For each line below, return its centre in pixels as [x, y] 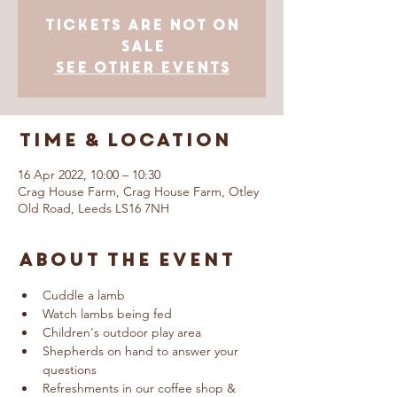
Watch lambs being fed [107, 313]
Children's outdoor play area [122, 332]
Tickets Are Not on [142, 25]
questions [70, 369]
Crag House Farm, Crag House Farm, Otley [138, 191]
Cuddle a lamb [84, 295]
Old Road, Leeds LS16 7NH [93, 208]
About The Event [126, 260]
